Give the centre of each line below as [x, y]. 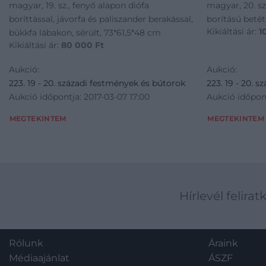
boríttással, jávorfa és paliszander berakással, [101, 19]
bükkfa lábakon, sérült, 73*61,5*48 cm [85, 33]
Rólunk [26, 243]
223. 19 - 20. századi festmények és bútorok [97, 83]
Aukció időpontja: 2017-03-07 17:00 [79, 96]
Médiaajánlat [39, 258]
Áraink [223, 243]
